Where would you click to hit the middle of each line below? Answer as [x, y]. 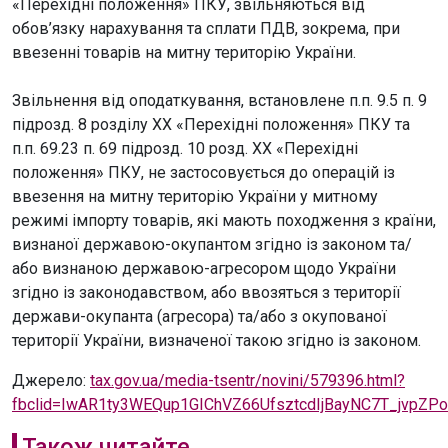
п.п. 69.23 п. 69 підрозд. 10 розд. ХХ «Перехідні [185, 148]
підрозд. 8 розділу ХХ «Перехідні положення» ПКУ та [211, 124]
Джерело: [51, 380]
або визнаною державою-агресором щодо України [204, 268]
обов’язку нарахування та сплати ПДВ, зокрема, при [206, 28]
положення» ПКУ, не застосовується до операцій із [203, 172]
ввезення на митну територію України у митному [195, 196]
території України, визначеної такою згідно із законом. [216, 340]
